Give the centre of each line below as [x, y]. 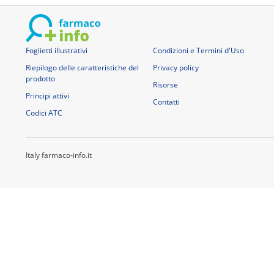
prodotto [40, 79]
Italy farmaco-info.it [59, 155]
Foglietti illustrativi [57, 50]
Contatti [166, 102]
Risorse [165, 85]
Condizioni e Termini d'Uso [198, 50]
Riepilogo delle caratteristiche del [82, 68]
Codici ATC [44, 113]
